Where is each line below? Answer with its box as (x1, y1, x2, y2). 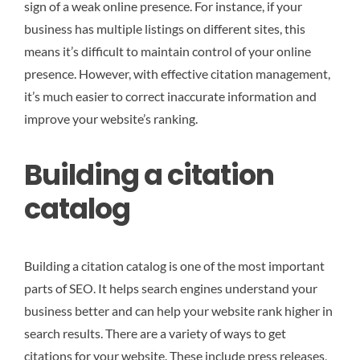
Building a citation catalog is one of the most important (24, 257, 325, 273)
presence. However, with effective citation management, (24, 66, 330, 82)
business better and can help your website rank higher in (24, 302, 333, 318)
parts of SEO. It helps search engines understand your (24, 280, 317, 296)
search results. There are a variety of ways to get (24, 325, 286, 341)
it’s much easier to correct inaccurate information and (24, 88, 317, 104)
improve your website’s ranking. (24, 111, 198, 127)
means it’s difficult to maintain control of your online (24, 43, 311, 59)
